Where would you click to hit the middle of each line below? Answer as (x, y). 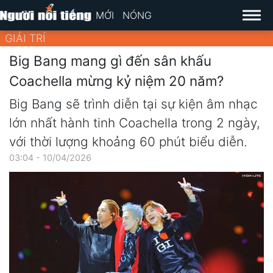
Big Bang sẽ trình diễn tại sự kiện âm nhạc (133, 104)
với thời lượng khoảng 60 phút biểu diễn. (128, 142)
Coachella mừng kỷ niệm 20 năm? (116, 80)
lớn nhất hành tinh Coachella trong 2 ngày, (135, 123)
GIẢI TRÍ (25, 38)
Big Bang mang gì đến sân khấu (110, 60)
